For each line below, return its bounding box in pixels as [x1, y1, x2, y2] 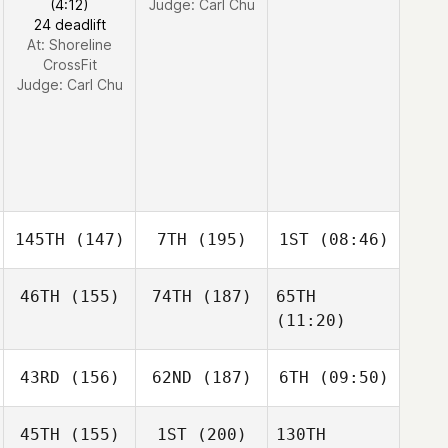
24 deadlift [33, 16, 106, 33]
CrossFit [42, 56, 97, 73]
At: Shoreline [27, 36, 112, 53]
